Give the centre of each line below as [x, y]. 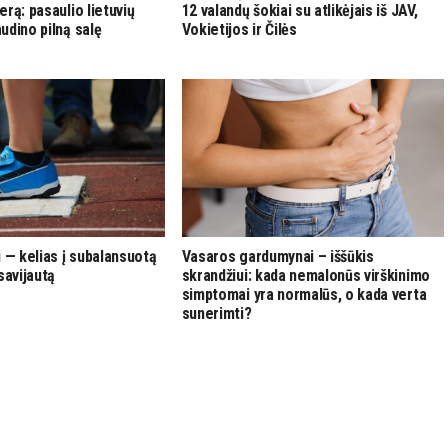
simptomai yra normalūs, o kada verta [304, 294]
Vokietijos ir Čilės [239, 29]
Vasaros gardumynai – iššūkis [277, 256]
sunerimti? [216, 313]
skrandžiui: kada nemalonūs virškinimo [305, 275]
